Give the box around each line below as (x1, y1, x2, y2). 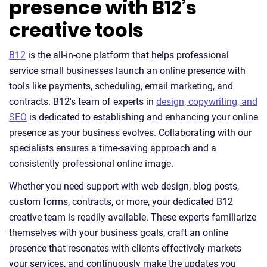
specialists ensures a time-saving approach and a (9, 142, 216, 154)
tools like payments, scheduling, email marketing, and (9, 80, 233, 92)
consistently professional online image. (9, 157, 176, 169)
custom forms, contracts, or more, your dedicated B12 (9, 195, 233, 207)
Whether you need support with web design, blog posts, (9, 180, 239, 192)
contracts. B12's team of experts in (9, 95, 156, 107)
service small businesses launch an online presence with (9, 64, 246, 76)
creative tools (9, 16, 144, 44)
